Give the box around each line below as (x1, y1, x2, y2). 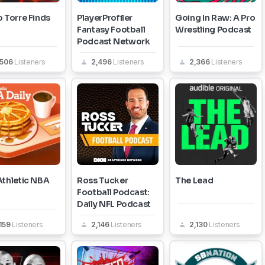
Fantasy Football (77, 24, 146, 35)
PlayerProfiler (77, 12, 133, 23)
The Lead (175, 175, 214, 186)
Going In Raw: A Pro (175, 12, 256, 23)
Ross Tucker (77, 175, 128, 186)
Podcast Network (77, 36, 150, 47)
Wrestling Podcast (175, 24, 252, 35)
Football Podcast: (77, 187, 150, 198)
